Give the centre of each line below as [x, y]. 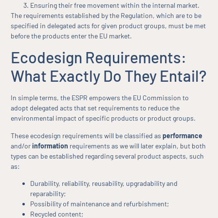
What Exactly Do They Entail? [109, 76]
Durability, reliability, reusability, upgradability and [104, 183]
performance [183, 135]
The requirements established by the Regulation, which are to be [106, 15]
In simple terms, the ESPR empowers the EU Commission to [100, 98]
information [50, 145]
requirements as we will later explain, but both [137, 145]
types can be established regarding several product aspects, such [108, 156]
